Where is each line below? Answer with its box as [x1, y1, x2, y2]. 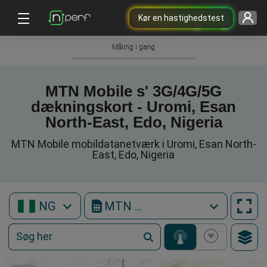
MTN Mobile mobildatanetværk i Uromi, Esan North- [11, 138, 256, 150]
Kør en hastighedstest [138, 13, 224, 23]
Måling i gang [112, 43, 155, 51]
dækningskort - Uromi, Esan [31, 98, 236, 116]
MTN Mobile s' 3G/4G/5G [45, 82, 222, 100]
